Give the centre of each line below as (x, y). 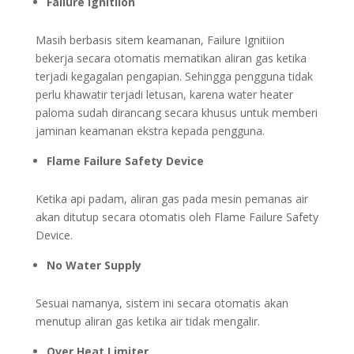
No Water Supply (94, 265)
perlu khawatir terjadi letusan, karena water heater (164, 95)
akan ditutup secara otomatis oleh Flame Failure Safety (177, 217)
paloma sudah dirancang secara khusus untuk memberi (176, 113)
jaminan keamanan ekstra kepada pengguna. (150, 131)
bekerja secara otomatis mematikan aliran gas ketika (171, 58)
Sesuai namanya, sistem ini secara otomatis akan (162, 303)
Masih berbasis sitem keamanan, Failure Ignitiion (160, 40)
